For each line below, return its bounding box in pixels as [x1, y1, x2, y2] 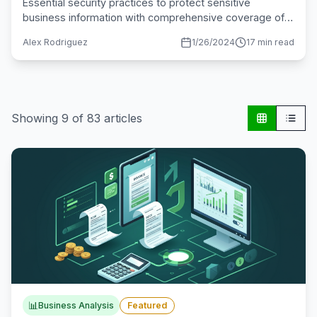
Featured [127, 299, 167, 311]
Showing [11, 111, 62, 125]
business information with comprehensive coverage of [23, 11, 284, 23]
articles [100, 111, 142, 125]
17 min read [246, 37, 294, 47]
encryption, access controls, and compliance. [23, 26, 239, 38]
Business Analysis [38, 299, 114, 311]
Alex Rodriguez [23, 37, 88, 47]
